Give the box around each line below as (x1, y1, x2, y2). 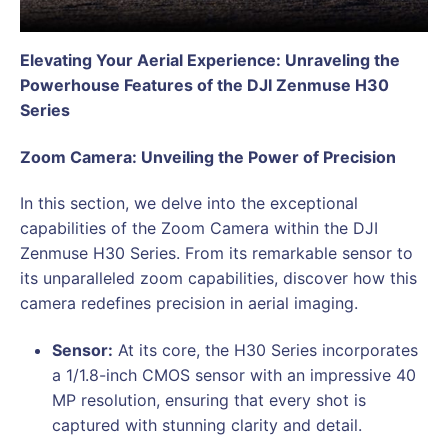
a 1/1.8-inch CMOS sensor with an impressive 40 (52, 364, 416, 385)
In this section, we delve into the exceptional (20, 193, 358, 214)
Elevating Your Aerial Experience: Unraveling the (20, 50, 400, 71)
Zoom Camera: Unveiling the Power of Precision (20, 146, 396, 167)
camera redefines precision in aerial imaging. (20, 293, 358, 314)
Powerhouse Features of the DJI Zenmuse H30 (20, 75, 389, 96)
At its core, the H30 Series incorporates (113, 339, 418, 360)
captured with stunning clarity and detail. (52, 414, 362, 435)
